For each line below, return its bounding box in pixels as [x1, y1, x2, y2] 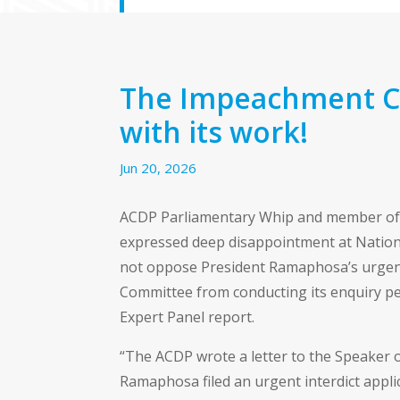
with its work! [120, 112, 309, 151]
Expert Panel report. [120, 307, 255, 328]
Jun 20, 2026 [120, 158, 197, 177]
